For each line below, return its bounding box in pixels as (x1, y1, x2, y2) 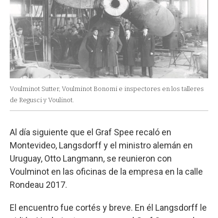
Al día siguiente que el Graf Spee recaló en (10, 127, 171, 138)
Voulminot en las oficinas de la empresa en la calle (10, 166, 203, 177)
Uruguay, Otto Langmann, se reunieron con (10, 153, 172, 164)
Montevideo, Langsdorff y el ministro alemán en (10, 140, 193, 151)
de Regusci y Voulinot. (10, 96, 74, 104)
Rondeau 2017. (10, 180, 67, 190)
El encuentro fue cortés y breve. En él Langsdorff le (10, 202, 207, 213)
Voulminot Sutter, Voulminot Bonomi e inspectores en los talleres (10, 85, 204, 93)
